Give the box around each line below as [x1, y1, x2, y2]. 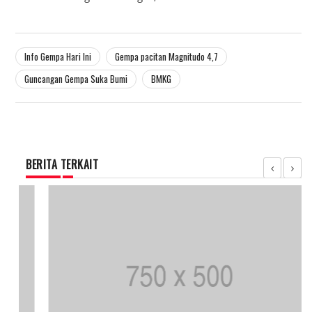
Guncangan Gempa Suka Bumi [24, 72, 127, 86]
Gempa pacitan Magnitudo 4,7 [115, 49, 218, 64]
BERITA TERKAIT [26, 156, 98, 173]
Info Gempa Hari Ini [24, 49, 91, 64]
